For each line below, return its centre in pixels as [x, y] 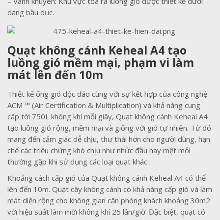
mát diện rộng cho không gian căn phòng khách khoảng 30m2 [109, 200]
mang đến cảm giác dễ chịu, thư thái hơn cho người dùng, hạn [109, 139]
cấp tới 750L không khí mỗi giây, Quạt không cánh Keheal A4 [108, 116]
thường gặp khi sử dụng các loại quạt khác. [78, 161]
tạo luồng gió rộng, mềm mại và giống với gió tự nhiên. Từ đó [109, 127]
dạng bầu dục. [31, 12]
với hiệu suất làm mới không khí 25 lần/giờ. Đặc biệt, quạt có [106, 211]
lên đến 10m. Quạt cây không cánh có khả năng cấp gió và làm [110, 189]
